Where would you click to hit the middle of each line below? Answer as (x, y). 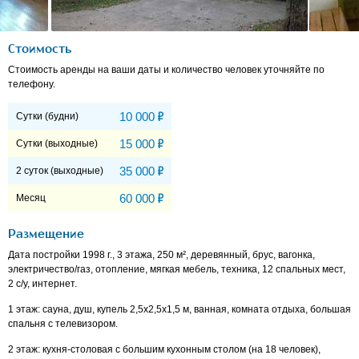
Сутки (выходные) (57, 144)
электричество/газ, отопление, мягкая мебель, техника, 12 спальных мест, (177, 270)
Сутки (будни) (47, 117)
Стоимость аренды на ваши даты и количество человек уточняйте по (166, 70)
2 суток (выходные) (60, 171)
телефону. (32, 85)
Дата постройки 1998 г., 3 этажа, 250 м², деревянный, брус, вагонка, (161, 255)
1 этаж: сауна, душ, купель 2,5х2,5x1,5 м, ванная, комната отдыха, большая (179, 310)
